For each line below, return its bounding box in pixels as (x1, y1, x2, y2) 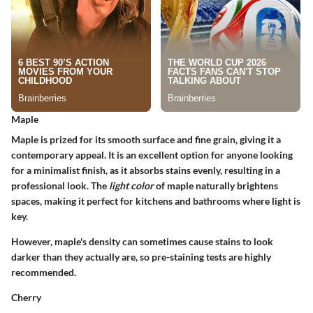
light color (109, 180, 154, 192)
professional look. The (11, 180, 109, 192)
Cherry (11, 291, 41, 304)
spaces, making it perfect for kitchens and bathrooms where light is (11, 195, 300, 208)
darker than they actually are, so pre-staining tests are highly (11, 251, 271, 263)
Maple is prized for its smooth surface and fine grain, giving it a (11, 133, 281, 146)
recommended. (11, 266, 76, 279)
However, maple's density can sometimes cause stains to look (11, 235, 273, 248)
